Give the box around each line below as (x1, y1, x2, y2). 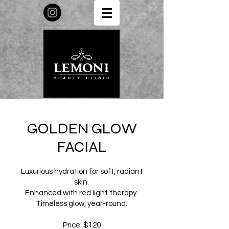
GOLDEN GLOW (27, 119, 137, 138)
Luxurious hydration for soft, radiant (20, 168, 143, 175)
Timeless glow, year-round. (36, 200, 127, 208)
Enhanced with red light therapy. (25, 189, 138, 197)
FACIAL (57, 138, 107, 156)
